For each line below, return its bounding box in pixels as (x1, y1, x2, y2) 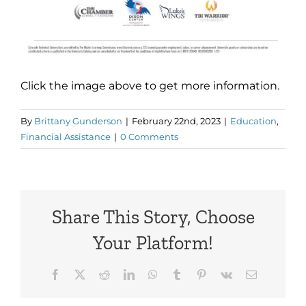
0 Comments (120, 130, 178, 142)
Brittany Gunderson (34, 115, 122, 126)
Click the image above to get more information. (20, 79, 279, 92)
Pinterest (206, 268, 243, 280)
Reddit (109, 268, 138, 280)
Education (230, 115, 277, 126)
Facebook (59, 268, 102, 280)
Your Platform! (93, 232, 213, 255)
